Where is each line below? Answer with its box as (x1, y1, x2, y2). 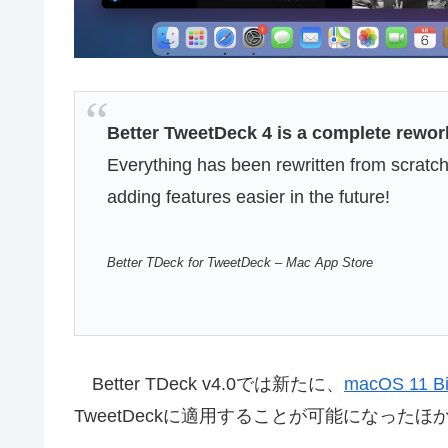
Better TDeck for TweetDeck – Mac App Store (107, 256, 374, 271)
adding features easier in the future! (107, 186, 391, 207)
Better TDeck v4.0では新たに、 (74, 374, 344, 395)
